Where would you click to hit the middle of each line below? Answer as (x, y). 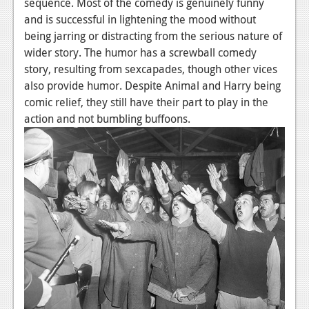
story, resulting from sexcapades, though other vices (151, 69)
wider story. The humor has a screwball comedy (140, 52)
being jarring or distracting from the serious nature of (153, 36)
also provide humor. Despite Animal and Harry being (152, 85)
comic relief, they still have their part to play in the (146, 102)
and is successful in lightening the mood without (140, 19)
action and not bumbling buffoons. (107, 118)
